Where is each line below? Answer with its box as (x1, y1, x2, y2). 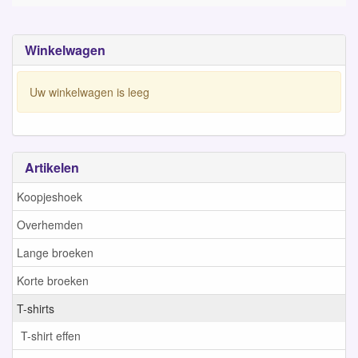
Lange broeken (17, 245, 93, 261)
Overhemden (17, 217, 83, 233)
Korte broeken (17, 272, 89, 289)
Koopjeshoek (17, 189, 82, 205)
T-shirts (17, 300, 54, 317)
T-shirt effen (21, 328, 81, 344)
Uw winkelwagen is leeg (30, 84, 149, 101)
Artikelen (25, 157, 79, 177)
